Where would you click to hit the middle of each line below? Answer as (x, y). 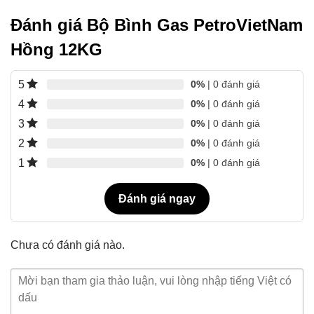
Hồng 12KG (56, 49)
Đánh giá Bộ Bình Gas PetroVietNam (157, 25)
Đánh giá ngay (157, 198)
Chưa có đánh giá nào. (68, 245)
